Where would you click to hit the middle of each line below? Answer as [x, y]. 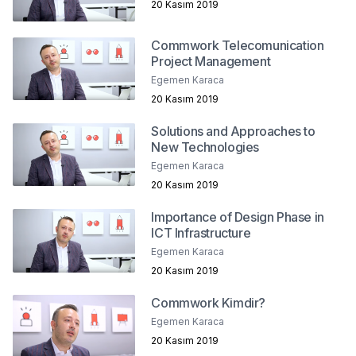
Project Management [211, 61]
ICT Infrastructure [201, 232]
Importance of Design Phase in [238, 217]
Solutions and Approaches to [233, 131]
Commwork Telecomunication [238, 45]
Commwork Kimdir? [208, 302]
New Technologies [205, 147]
